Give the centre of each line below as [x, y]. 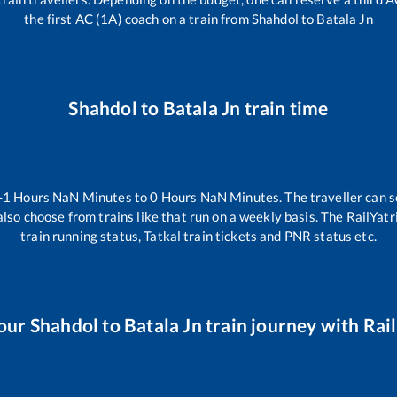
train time [284, 108]
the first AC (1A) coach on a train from [138, 19]
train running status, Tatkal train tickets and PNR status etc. [198, 235]
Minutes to [115, 196]
